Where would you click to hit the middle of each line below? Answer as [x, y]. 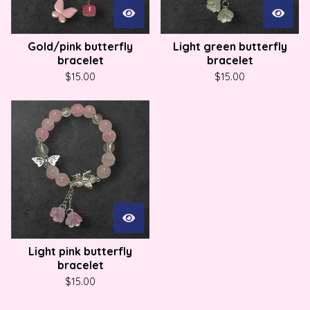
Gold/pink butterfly [80, 46]
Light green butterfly [230, 46]
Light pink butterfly [80, 251]
